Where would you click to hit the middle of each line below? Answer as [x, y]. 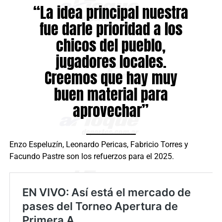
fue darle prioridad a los [111, 28]
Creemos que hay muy [111, 78]
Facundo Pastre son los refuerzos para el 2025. [91, 156]
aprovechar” [111, 110]
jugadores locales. [111, 61]
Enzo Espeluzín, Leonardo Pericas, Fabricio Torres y [99, 144]
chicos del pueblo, [111, 45]
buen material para [111, 94]
